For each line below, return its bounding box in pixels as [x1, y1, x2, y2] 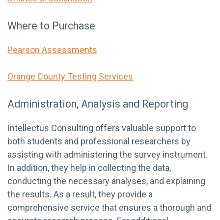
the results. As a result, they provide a [7, 189, 153, 199]
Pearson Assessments [7, 44, 97, 55]
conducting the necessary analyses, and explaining [7, 175, 205, 186]
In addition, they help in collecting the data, [7, 162, 171, 173]
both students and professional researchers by [7, 136, 191, 146]
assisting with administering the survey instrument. [7, 149, 208, 160]
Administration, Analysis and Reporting [7, 97, 188, 110]
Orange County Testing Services [7, 71, 133, 82]
